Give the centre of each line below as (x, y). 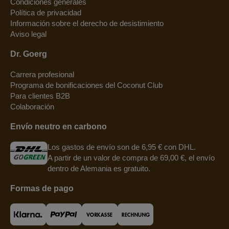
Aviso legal (28, 34)
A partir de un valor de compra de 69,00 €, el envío (131, 157)
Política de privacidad (46, 12)
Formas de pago (42, 188)
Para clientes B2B (40, 96)
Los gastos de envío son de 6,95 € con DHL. (122, 147)
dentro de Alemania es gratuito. (99, 168)
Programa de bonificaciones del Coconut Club (86, 85)
